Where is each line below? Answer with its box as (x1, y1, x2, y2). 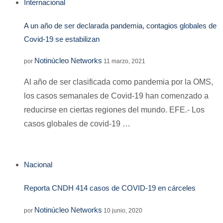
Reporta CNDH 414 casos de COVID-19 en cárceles (24, 184, 196, 193)
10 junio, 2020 (104, 207, 142, 215)
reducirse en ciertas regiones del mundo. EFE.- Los (24, 106, 205, 114)
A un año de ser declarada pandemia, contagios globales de (24, 21, 217, 30)
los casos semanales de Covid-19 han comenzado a (24, 92, 209, 101)
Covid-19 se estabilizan (24, 34, 100, 43)
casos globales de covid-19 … (24, 119, 130, 128)
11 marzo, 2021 (104, 58, 145, 65)
